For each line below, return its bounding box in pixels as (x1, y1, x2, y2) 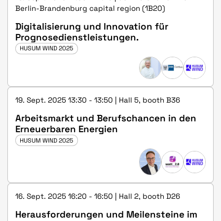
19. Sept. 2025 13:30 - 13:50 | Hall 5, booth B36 (15, 95, 180, 105)
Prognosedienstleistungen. (15, 31, 139, 43)
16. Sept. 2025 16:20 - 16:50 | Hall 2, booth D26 (15, 191, 180, 201)
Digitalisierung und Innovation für (15, 20, 168, 32)
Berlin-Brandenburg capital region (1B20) (15, 3, 165, 13)
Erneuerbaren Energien (15, 123, 118, 135)
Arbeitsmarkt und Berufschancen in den (15, 112, 196, 124)
